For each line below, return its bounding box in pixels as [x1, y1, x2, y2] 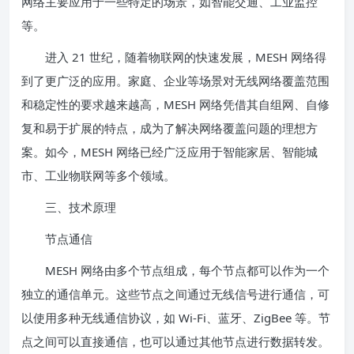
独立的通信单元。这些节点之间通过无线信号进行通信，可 [21, 286, 330, 302]
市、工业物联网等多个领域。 [21, 168, 175, 183]
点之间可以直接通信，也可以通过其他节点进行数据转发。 [21, 333, 330, 349]
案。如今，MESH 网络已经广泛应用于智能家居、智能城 [21, 144, 318, 160]
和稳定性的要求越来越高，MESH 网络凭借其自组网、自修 [21, 96, 330, 112]
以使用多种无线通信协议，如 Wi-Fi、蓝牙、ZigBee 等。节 [21, 310, 330, 326]
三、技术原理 [21, 199, 116, 215]
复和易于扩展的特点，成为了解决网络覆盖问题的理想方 [21, 120, 318, 136]
